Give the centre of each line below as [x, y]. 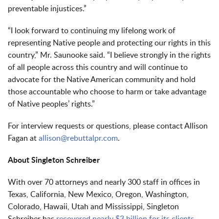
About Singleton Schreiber [54, 160]
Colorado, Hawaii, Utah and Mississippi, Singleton [93, 207]
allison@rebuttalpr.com [78, 138]
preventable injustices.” [47, 9]
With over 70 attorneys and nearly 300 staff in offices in [104, 182]
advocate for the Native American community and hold [102, 80]
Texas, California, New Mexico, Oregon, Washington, [98, 195]
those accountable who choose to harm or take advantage [107, 92]
